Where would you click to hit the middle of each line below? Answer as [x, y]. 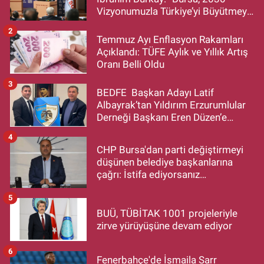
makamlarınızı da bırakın [151, 187]
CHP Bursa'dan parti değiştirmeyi [170, 150]
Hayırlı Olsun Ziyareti [142, 130]
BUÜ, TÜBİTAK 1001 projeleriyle [167, 213]
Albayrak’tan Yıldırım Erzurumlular [171, 105]
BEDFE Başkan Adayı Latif [155, 93]
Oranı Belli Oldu [131, 65]
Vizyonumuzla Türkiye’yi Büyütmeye [174, 11]
